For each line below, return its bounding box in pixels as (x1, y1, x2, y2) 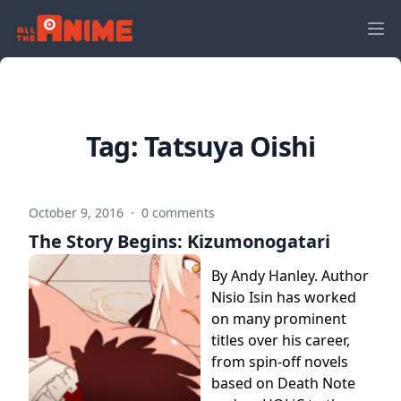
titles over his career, (211, 330, 350, 350)
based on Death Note (211, 373, 355, 393)
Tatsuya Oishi (144, 128, 316, 165)
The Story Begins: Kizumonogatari (29, 229, 330, 253)
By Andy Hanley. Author (211, 266, 369, 286)
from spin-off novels (211, 352, 348, 371)
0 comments (141, 204, 215, 221)
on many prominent (211, 309, 346, 328)
